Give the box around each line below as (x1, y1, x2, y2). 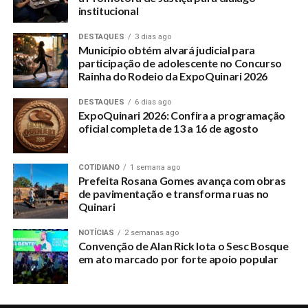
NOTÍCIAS (78, 228, 114, 237)
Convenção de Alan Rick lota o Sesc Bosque (78, 239, 289, 252)
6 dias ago (134, 98, 171, 107)
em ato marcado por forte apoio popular (78, 252, 278, 265)
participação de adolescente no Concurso (78, 56, 283, 69)
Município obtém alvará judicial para (78, 43, 256, 56)
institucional (78, 4, 139, 17)
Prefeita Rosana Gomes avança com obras (78, 174, 286, 187)
